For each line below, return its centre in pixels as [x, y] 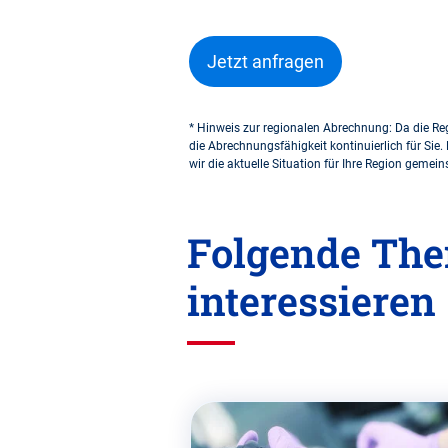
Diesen [40, 397]
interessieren [311, 301]
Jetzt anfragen [265, 62]
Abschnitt [49, 421]
